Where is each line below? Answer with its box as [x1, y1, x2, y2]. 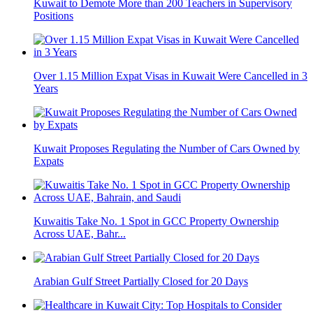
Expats [34, 154, 64, 167]
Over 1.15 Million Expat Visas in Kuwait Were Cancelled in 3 [34, 69, 307, 82]
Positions [34, 9, 73, 22]
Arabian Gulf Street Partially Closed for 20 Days [34, 275, 248, 287]
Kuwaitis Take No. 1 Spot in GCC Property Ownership [34, 214, 279, 227]
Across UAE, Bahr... [34, 227, 126, 240]
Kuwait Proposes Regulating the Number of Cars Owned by [34, 142, 300, 154]
